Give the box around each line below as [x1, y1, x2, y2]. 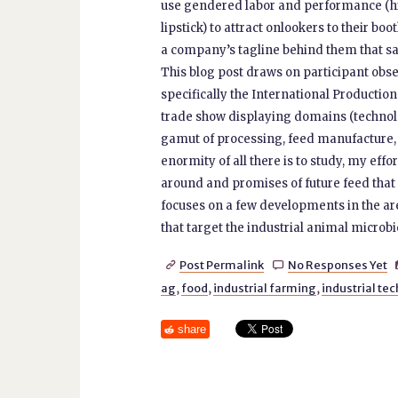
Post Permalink [179, 258, 265, 272]
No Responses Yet [287, 258, 387, 272]
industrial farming [212, 281, 316, 295]
